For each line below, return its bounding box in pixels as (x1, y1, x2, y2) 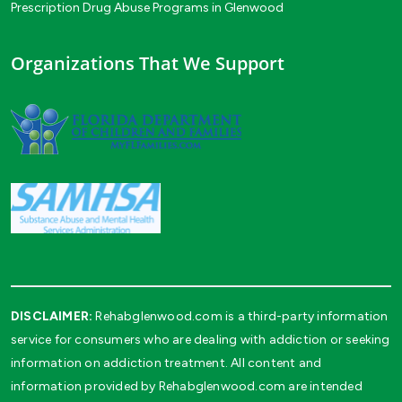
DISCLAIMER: (11, 308, 93, 324)
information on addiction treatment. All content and (11, 354, 322, 371)
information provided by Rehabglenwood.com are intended (11, 378, 363, 394)
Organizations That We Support (11, 50, 284, 75)
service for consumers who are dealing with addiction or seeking (11, 331, 390, 347)
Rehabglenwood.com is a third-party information (92, 308, 389, 324)
